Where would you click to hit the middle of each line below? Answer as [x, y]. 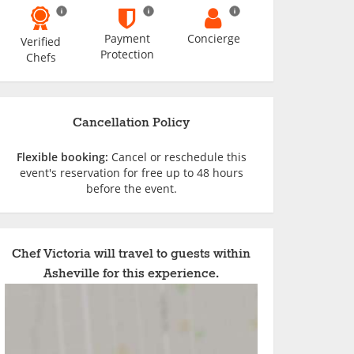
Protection [127, 54]
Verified [41, 41]
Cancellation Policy [131, 123]
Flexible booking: [62, 157]
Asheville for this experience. [131, 274]
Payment [127, 38]
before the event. [131, 188]
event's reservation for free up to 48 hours [131, 173]
